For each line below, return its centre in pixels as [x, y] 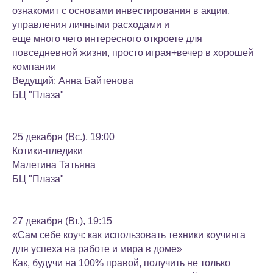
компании [34, 67]
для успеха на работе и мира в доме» [97, 249]
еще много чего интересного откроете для [107, 39]
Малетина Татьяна [54, 165]
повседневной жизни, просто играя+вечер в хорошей [133, 53]
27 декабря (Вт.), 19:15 [62, 221]
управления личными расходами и [91, 25]
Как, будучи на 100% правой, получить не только [121, 263]
